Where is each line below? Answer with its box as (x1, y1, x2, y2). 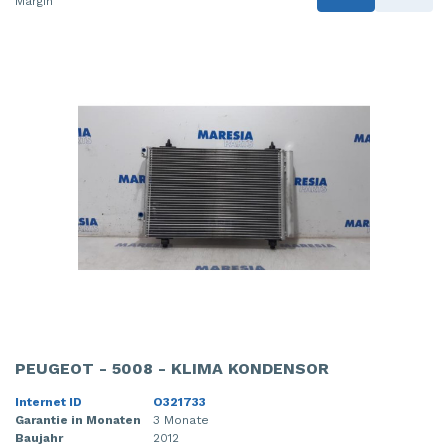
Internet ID (15, 395, 82, 410)
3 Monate (153, 413, 209, 428)
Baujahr (15, 431, 63, 446)
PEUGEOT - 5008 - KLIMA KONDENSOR (15, 359, 329, 379)
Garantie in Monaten (15, 413, 141, 428)
